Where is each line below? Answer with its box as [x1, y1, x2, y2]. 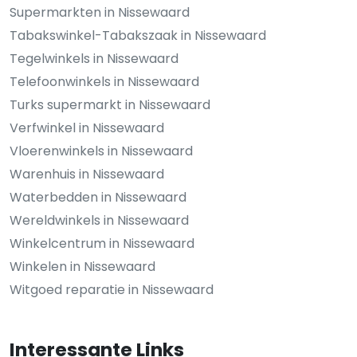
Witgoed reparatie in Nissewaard [10, 280, 214, 300]
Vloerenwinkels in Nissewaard [10, 142, 193, 161]
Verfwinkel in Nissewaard [10, 119, 164, 138]
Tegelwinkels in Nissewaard [10, 49, 178, 69]
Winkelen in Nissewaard [10, 257, 155, 277]
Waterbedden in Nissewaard [10, 188, 186, 207]
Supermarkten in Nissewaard [10, 3, 190, 22]
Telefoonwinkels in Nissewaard [10, 73, 199, 92]
